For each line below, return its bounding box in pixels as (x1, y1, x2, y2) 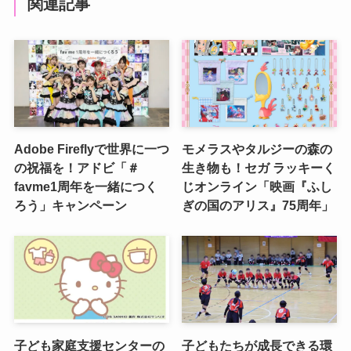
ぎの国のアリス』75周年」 (182, 198, 335, 213)
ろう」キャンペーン (13, 198, 127, 213)
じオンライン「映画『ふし (182, 179, 333, 194)
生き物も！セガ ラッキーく (182, 161, 336, 175)
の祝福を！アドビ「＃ (13, 161, 139, 175)
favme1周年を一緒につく (13, 179, 157, 194)
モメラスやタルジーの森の (182, 142, 333, 157)
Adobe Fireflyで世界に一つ (13, 142, 169, 157)
